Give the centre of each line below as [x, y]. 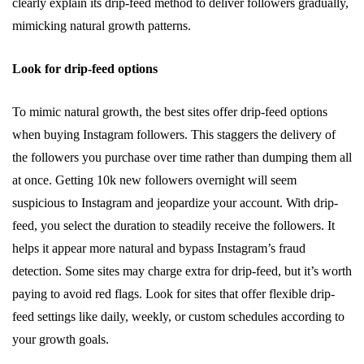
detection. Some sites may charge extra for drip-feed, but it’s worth [182, 271]
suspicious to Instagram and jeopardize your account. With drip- [175, 203]
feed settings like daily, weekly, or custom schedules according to [178, 316]
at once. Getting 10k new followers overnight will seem [154, 180]
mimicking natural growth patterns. [102, 26]
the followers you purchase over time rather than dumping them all [182, 157]
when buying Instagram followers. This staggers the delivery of [174, 134]
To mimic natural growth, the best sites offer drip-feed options [170, 112]
